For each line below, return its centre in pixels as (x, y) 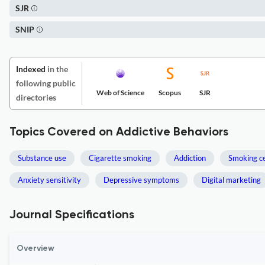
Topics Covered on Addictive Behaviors (119, 132)
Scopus (170, 93)
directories (36, 97)
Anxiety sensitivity (49, 180)
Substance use (42, 158)
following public (46, 83)
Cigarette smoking (120, 158)
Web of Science (120, 93)
